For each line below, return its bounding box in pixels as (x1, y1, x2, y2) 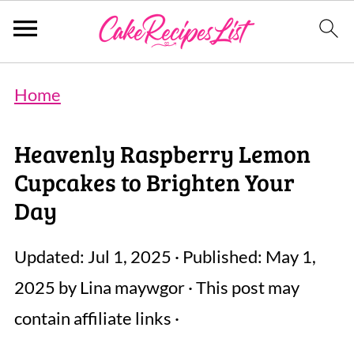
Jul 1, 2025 (87, 246, 171, 267)
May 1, (265, 246, 316, 267)
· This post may (184, 277, 299, 298)
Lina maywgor (79, 277, 185, 298)
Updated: (13, 246, 88, 267)
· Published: (171, 246, 265, 267)
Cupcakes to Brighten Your (13, 166, 295, 198)
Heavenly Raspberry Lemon (13, 137, 311, 169)
